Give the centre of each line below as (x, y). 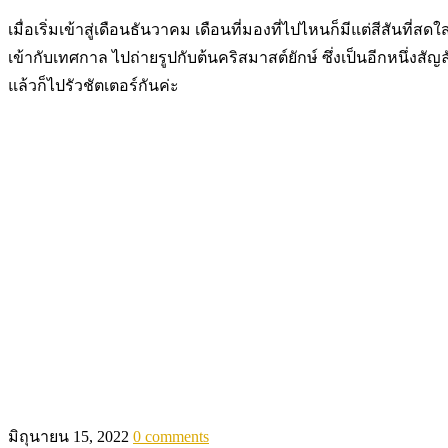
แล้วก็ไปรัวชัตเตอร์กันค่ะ (93, 85)
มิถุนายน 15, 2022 (68, 436)
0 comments (171, 436)
